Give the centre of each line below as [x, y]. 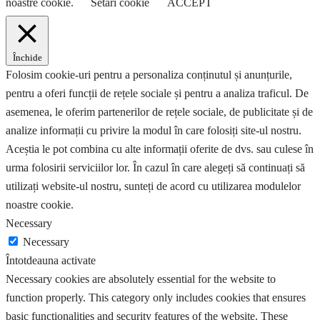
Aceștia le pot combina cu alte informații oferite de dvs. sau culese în [160, 149]
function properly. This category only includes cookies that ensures [156, 297]
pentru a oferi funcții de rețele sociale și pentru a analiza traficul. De [157, 93]
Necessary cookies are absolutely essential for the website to [141, 279]
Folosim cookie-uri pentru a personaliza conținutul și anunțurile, [149, 74]
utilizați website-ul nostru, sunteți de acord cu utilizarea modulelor [153, 186]
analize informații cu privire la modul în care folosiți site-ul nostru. [154, 130]
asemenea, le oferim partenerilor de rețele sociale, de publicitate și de [159, 111]
